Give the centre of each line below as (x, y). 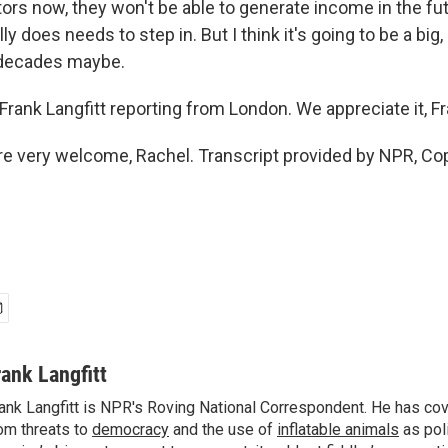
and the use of (223, 429)
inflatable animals (338, 429)
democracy (130, 429)
